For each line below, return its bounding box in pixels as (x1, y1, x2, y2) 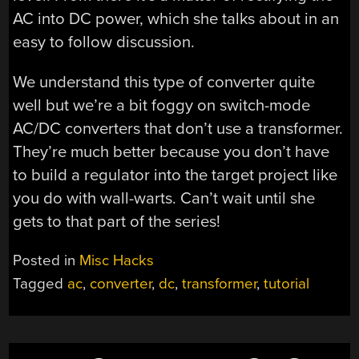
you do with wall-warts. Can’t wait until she (13, 188, 316, 208)
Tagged (13, 274, 68, 292)
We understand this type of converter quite (13, 71, 316, 92)
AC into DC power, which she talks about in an (13, 9, 340, 30)
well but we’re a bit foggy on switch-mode (13, 95, 311, 115)
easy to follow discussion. (13, 32, 196, 53)
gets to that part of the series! (13, 211, 221, 232)
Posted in (13, 251, 80, 269)
